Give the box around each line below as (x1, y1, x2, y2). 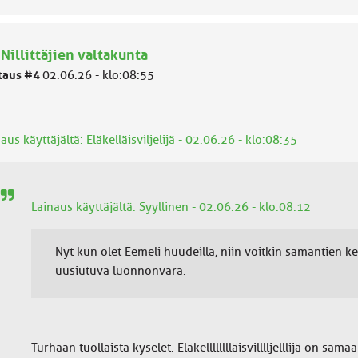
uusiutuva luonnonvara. (54, 264, 186, 278)
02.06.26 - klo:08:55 (42, 68, 154, 82)
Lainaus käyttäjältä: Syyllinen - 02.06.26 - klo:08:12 (30, 200, 311, 214)
